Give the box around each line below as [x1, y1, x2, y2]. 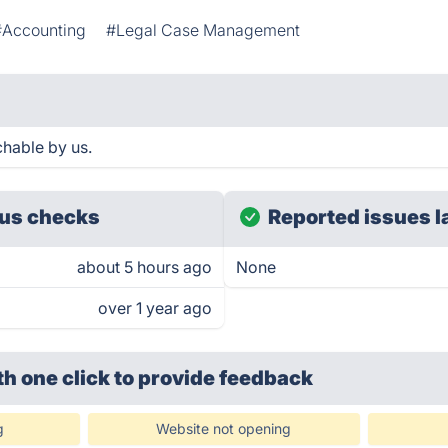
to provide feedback [114, 366, 314, 390]
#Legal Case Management [106, 20, 301, 40]
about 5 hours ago [77, 257, 212, 277]
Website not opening [156, 420, 292, 437]
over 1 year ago [98, 298, 212, 318]
